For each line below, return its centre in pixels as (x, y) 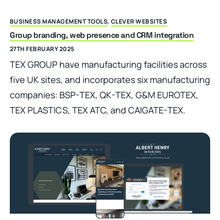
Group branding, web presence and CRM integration (102, 35)
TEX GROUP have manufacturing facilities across (108, 65)
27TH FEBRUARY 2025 (42, 49)
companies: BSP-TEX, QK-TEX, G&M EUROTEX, (104, 95)
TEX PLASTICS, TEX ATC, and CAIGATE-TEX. (98, 110)
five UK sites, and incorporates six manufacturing (110, 80)
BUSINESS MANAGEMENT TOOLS (59, 22)
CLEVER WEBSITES (139, 22)
